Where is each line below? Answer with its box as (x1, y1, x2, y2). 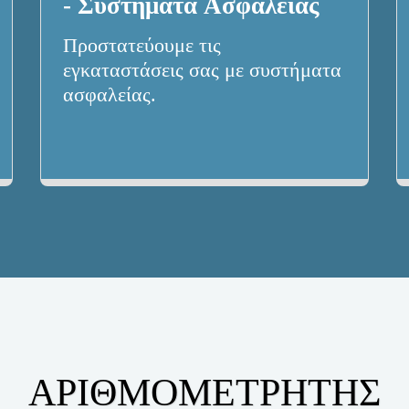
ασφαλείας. (63, 84, 156, 107)
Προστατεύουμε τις (63, 35, 221, 58)
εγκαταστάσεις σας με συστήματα (63, 59, 341, 82)
